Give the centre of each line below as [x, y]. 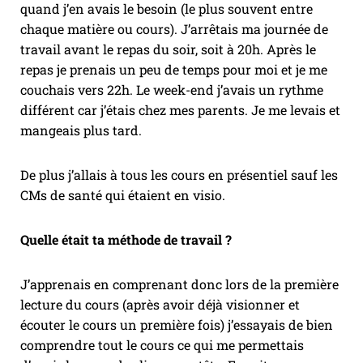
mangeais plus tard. [81, 130]
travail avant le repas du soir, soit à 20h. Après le [168, 49]
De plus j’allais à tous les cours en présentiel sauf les [179, 175]
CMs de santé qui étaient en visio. [123, 195]
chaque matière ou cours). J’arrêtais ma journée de [174, 29]
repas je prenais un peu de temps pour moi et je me [174, 70]
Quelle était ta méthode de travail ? [128, 240]
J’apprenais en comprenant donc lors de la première [179, 284]
